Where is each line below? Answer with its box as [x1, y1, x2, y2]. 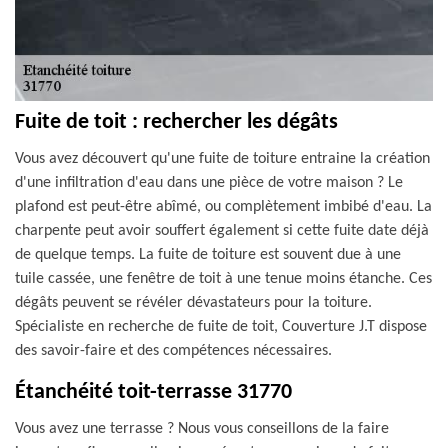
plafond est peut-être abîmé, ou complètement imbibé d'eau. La [15, 199, 432, 215]
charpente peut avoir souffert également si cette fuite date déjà [15, 223, 429, 239]
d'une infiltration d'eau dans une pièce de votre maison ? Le [15, 175, 403, 191]
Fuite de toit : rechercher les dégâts [15, 111, 338, 134]
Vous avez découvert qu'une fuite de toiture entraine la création [15, 151, 430, 167]
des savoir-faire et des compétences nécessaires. [15, 343, 332, 359]
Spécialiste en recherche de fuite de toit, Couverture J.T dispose [15, 319, 427, 335]
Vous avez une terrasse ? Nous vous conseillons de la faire [15, 421, 389, 437]
